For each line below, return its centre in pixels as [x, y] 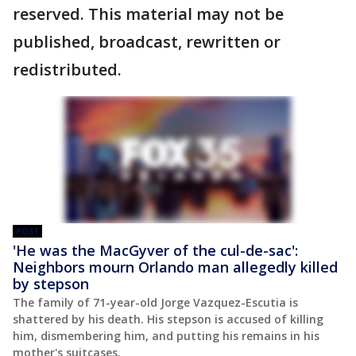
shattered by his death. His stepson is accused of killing [168, 319]
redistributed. [67, 70]
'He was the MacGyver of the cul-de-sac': [155, 250]
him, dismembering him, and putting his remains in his [166, 335]
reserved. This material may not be [148, 14]
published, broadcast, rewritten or [147, 42]
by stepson [51, 283]
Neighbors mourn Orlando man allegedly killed [175, 267]
